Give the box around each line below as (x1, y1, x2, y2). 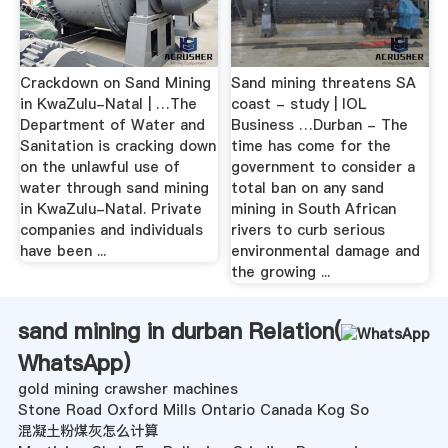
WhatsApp (17, 348, 123, 379)
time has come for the (231, 136, 392, 157)
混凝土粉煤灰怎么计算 (17, 421, 158, 442)
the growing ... (231, 262, 331, 283)
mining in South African (231, 199, 397, 220)
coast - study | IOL (231, 94, 367, 115)
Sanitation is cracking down (19, 136, 216, 157)
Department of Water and (19, 115, 205, 136)
